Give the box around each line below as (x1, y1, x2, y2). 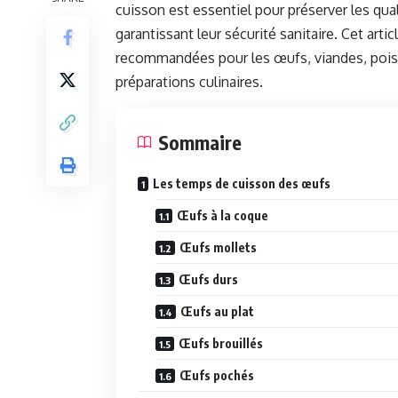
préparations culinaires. (115, 73, 263, 92)
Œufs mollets (179, 240, 257, 256)
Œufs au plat (180, 304, 254, 320)
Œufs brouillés (179, 336, 263, 352)
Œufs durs (179, 272, 238, 288)
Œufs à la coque (177, 208, 268, 224)
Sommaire (158, 130, 242, 155)
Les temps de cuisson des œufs (153, 176, 330, 192)
